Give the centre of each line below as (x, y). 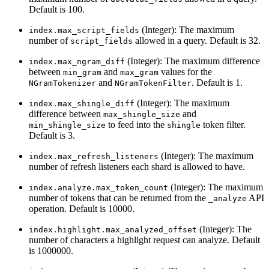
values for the (185, 71)
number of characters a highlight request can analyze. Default (144, 240)
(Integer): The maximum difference (192, 61)
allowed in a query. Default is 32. (197, 40)
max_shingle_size (142, 114)
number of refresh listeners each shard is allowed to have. (137, 166)
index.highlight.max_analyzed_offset (113, 229)
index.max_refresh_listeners (94, 156)
